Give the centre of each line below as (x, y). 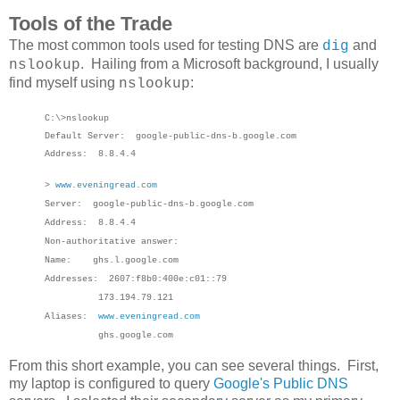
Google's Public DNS (281, 384)
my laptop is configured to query (111, 384)
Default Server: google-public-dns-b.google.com (171, 136)
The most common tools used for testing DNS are (166, 45)
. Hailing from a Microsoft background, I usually (229, 63)
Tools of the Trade (91, 23)
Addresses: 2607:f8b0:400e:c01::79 (136, 279)
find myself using (64, 82)
